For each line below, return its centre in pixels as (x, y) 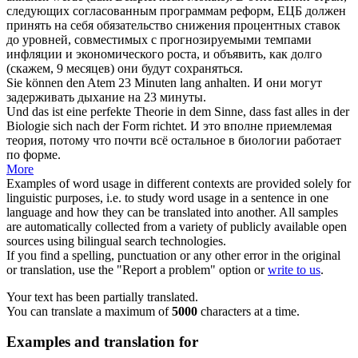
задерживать (40, 97)
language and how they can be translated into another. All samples (172, 212)
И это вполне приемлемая (261, 125)
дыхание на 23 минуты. (140, 97)
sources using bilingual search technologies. (116, 241)
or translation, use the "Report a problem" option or (137, 269)
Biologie (30, 125)
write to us (294, 269)
